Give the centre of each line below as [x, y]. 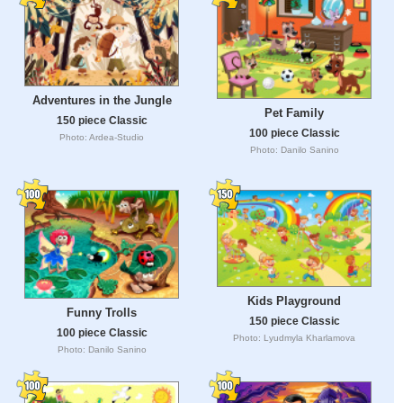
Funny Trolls [102, 312]
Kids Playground [294, 300]
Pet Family [294, 113]
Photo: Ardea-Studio [102, 137]
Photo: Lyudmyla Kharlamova [294, 337]
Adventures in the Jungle [102, 100]
